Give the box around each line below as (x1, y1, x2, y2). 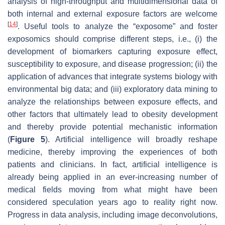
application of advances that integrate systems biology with (8, 72, 217, 81)
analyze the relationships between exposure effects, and (8, 97, 217, 106)
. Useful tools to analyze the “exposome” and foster (18, 22, 217, 31)
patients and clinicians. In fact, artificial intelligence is (8, 160, 217, 169)
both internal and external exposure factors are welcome (8, 9, 217, 18)
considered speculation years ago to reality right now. (8, 197, 217, 206)
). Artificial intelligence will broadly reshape (45, 135, 218, 144)
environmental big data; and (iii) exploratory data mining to (8, 84, 217, 93)
